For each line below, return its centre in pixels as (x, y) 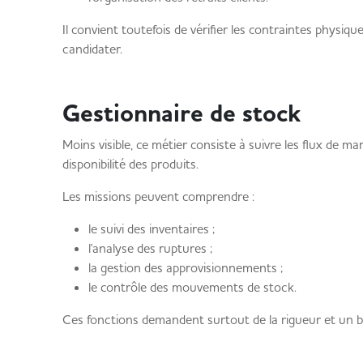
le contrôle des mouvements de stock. (192, 287)
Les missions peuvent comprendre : (158, 196)
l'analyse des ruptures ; (150, 248)
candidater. (92, 49)
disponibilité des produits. (130, 164)
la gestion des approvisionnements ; (185, 267)
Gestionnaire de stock (181, 113)
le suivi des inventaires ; (151, 228)
